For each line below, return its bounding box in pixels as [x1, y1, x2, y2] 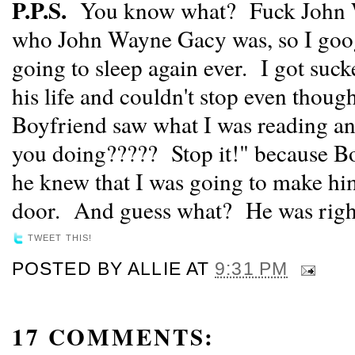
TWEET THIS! [28, 233, 93, 243]
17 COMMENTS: [12, 319, 216, 353]
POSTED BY [12, 258, 128, 280]
